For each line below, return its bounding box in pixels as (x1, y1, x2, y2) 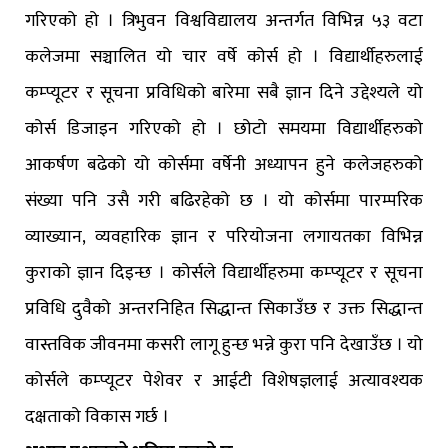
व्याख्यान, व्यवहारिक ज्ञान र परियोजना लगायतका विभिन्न (25, 222, 423, 253)
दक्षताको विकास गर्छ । (25, 402, 169, 433)
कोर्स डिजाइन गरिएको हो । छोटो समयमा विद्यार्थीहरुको (25, 114, 423, 145)
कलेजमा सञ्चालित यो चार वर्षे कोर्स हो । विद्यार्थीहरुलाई (25, 42, 423, 73)
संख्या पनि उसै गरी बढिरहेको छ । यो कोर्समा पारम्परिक (25, 186, 423, 217)
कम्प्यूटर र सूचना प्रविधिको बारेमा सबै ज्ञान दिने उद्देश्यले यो (25, 78, 423, 109)
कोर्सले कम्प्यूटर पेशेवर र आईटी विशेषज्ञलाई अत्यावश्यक (25, 366, 423, 397)
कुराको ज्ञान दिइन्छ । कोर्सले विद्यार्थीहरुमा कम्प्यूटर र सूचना (25, 258, 423, 289)
